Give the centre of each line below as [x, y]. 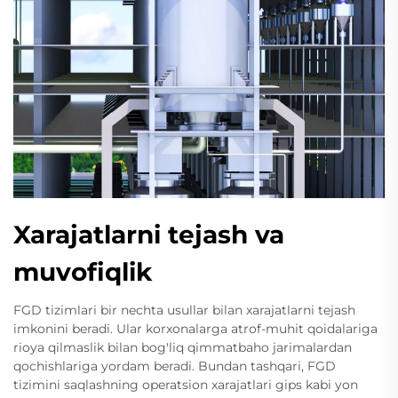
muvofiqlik [83, 272]
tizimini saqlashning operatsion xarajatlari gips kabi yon [186, 385]
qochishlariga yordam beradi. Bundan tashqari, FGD [175, 366]
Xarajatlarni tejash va [149, 235]
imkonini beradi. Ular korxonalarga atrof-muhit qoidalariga [195, 329]
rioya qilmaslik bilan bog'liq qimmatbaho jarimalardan [183, 348]
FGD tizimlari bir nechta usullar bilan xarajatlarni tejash [184, 310]
